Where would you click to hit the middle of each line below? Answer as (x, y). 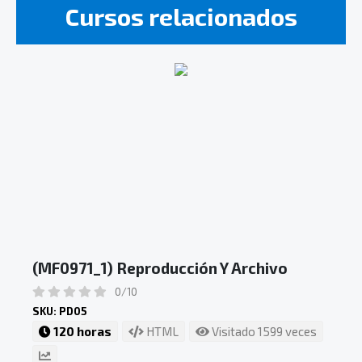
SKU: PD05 (60, 311)
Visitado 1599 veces (263, 331)
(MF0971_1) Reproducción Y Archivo (160, 268)
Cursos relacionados (181, 17)
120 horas (81, 331)
